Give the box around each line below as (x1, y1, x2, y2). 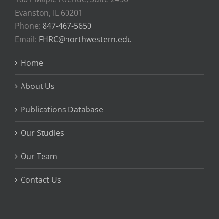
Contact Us (21, 174, 61, 185)
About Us (21, 80, 55, 91)
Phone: (15, 20, 43, 31)
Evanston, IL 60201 (15, 7, 83, 18)
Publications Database (21, 104, 103, 115)
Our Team (21, 151, 57, 162)
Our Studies (21, 127, 64, 138)
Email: (15, 33, 39, 44)
